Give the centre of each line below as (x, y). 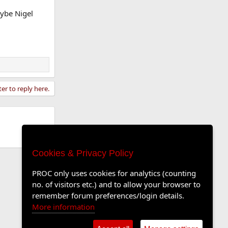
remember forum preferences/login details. (108, 195)
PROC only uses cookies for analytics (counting (114, 173)
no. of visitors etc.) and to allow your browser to (116, 184)
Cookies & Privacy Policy (83, 153)
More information (63, 207)
